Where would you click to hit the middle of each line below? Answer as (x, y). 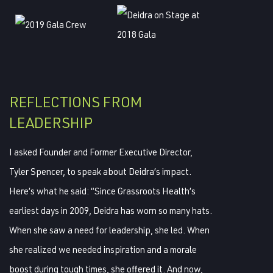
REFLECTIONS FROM (76, 101)
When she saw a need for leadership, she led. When (109, 230)
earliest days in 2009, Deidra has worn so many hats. (111, 210)
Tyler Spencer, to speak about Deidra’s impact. (100, 171)
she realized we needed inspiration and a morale (103, 249)
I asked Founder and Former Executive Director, (101, 152)
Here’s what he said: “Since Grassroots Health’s (102, 191)
